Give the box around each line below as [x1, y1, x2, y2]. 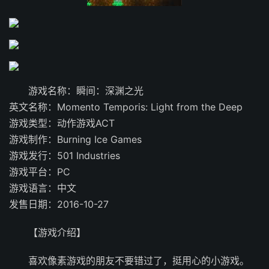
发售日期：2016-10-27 [9, 198, 109, 210]
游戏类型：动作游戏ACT [9, 117, 115, 129]
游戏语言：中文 [9, 182, 76, 194]
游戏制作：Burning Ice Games [9, 133, 142, 145]
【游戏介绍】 [28, 226, 86, 238]
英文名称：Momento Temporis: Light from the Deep [9, 101, 243, 113]
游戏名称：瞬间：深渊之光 [28, 85, 144, 97]
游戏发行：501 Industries [9, 150, 120, 162]
